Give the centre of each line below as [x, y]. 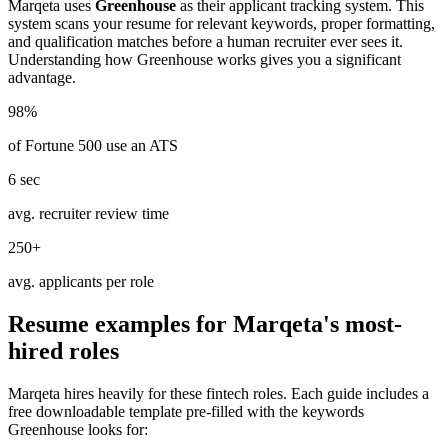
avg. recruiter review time [88, 214]
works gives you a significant [307, 60]
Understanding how [72, 60]
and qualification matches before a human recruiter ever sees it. [205, 42]
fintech [227, 394]
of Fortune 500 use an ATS [93, 146]
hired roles [63, 351]
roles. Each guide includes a [339, 394]
